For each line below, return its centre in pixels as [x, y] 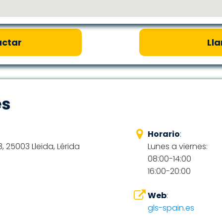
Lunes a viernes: [177, 146]
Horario [164, 134]
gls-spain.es [171, 208]
